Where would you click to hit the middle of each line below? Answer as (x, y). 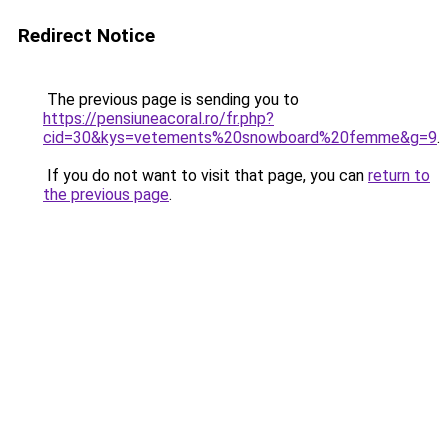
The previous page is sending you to (171, 99)
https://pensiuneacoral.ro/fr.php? (158, 118)
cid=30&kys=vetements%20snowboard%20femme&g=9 (240, 137)
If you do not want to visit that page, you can (205, 175)
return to (399, 175)
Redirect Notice (86, 35)
